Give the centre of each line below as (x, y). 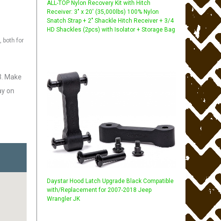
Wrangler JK (64, 199)
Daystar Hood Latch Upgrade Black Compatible (110, 181)
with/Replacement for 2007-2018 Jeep (99, 190)
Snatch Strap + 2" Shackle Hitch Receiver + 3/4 (110, 20)
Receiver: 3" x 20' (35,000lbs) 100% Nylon (103, 12)
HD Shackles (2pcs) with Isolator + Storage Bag (111, 29)
